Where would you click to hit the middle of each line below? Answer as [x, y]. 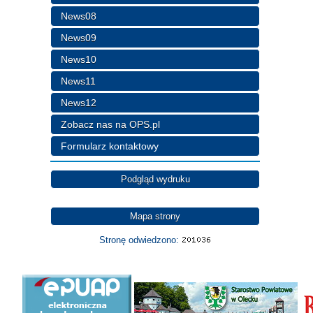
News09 [79, 37]
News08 [79, 16]
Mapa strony [155, 216]
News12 [79, 102]
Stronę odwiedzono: [140, 240]
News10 [79, 59]
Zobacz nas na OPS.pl [111, 124]
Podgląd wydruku [155, 179]
